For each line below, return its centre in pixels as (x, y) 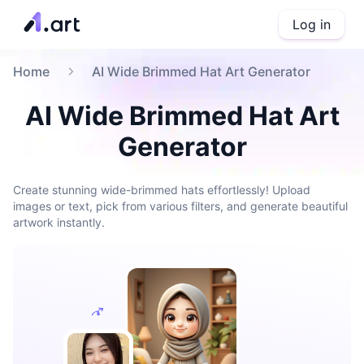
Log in (312, 24)
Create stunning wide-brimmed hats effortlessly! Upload (162, 190)
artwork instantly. (59, 222)
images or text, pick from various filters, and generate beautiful (180, 206)
